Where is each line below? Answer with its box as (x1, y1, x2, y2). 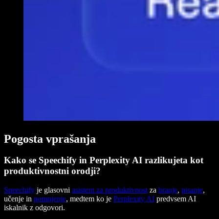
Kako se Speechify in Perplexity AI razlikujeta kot (4, 155, 203, 166)
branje (158, 186, 177, 195)
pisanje (181, 186, 203, 195)
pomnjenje (34, 195, 66, 203)
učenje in (4, 195, 34, 203)
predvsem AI (154, 195, 196, 203)
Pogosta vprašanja (4, 132, 96, 145)
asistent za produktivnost (72, 186, 148, 195)
